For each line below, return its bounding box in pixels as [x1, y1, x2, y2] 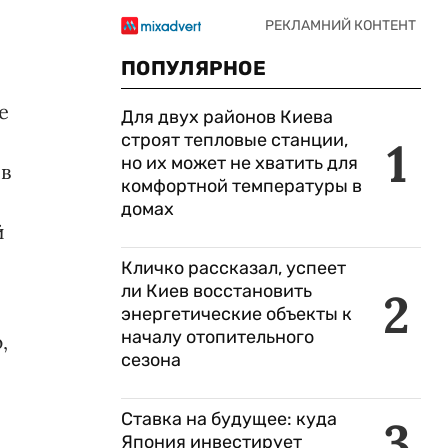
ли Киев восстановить [121, 280, 312, 302]
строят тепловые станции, [121, 129, 348, 151]
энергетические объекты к [121, 303, 352, 325]
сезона [121, 349, 181, 371]
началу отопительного [121, 326, 314, 348]
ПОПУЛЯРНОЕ [121, 56, 266, 80]
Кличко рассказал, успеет [121, 257, 346, 279]
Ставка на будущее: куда [121, 408, 337, 430]
